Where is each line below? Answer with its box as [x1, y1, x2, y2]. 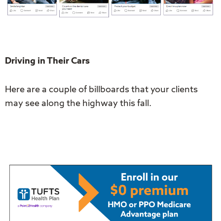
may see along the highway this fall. [5, 99, 153, 108]
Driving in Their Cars [5, 57, 90, 66]
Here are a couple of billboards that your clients [5, 85, 198, 94]
